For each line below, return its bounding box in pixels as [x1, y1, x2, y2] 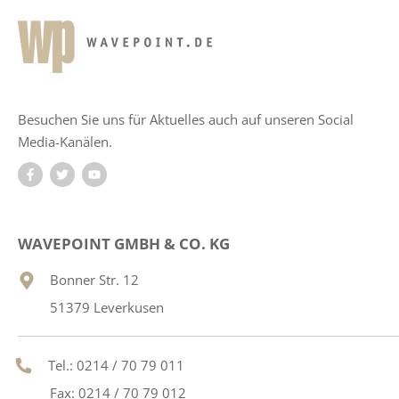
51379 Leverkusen [50, 298, 164, 317]
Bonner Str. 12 [50, 271, 139, 289]
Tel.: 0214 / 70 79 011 [48, 356, 184, 375]
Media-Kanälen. [18, 132, 112, 151]
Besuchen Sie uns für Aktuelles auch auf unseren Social [18, 110, 354, 128]
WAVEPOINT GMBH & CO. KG [18, 232, 230, 254]
